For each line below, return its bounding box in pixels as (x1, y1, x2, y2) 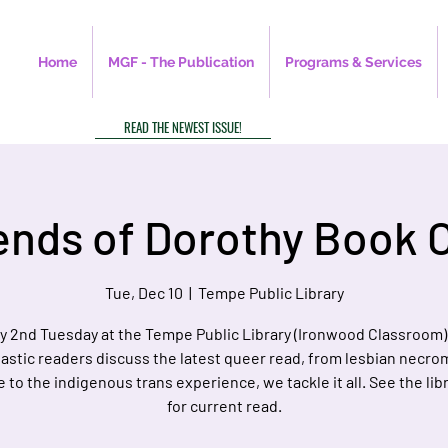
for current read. (166, 396, 282, 416)
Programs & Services (285, 54, 422, 70)
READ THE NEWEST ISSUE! (124, 116, 242, 137)
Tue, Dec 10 (104, 283, 183, 303)
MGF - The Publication (108, 54, 254, 70)
